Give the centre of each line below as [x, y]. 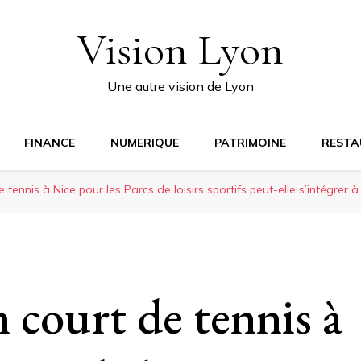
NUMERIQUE [145, 143]
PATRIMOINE [250, 143]
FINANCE [50, 143]
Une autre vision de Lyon [180, 86]
